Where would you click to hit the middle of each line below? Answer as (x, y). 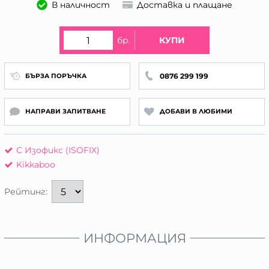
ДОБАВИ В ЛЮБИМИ (196, 112)
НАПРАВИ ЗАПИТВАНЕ (65, 112)
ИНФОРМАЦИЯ (134, 238)
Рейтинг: (26, 192)
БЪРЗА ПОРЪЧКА (56, 76)
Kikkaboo (36, 164)
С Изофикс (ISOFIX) (58, 150)
